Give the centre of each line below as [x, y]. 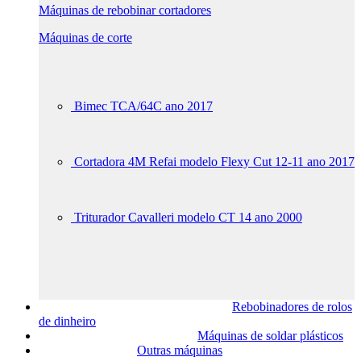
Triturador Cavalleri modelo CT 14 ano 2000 [188, 217]
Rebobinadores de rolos [292, 307]
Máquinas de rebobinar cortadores [125, 10]
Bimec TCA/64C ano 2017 [143, 106]
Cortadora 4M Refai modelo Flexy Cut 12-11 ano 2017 [214, 162]
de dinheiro [67, 321]
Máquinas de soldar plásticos [270, 336]
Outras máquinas [180, 350]
